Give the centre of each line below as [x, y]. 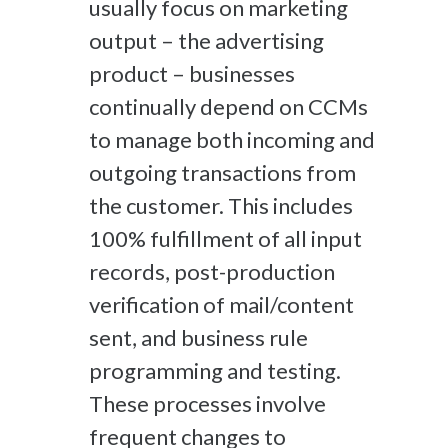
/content [312, 304]
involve [291, 403]
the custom [144, 205]
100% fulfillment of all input [225, 238]
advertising [267, 40]
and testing [281, 370]
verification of [159, 304]
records [127, 271]
